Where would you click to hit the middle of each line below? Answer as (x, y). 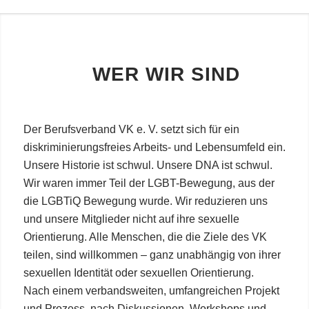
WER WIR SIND (167, 74)
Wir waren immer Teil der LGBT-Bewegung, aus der (149, 183)
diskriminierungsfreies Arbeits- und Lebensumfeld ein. (154, 147)
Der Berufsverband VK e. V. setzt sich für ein (131, 129)
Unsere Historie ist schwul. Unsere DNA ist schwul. (148, 165)
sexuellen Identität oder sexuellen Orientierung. (138, 272)
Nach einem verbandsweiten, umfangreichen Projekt (151, 290)
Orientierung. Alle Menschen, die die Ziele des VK (145, 237)
